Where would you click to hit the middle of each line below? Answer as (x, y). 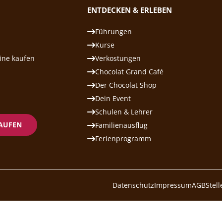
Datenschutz (133, 185)
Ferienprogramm (123, 139)
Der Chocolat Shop (126, 85)
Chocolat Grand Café (129, 72)
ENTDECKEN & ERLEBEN (130, 10)
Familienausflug (121, 125)
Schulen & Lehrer (124, 112)
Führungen (113, 31)
